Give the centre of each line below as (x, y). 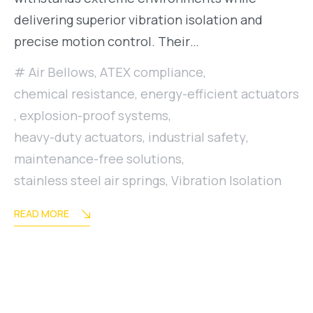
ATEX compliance (152, 72)
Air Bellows (61, 72)
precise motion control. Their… (107, 41)
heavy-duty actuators (78, 137)
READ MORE (42, 213)
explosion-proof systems (94, 115)
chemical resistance (74, 94)
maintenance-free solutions (98, 159)
